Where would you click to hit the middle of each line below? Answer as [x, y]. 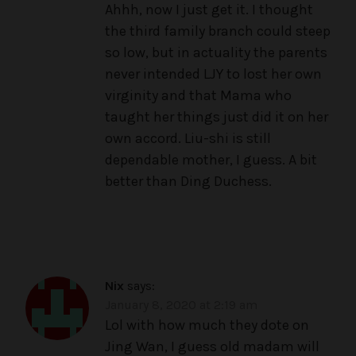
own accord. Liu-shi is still [188, 139]
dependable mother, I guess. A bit [211, 160]
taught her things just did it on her [217, 117]
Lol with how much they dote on [207, 325]
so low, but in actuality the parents [216, 53]
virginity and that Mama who [198, 96]
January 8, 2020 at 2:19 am [181, 305]
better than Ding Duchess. [188, 182]
